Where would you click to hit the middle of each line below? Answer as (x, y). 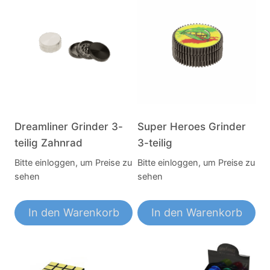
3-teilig (155, 143)
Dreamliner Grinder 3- (69, 127)
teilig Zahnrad (49, 143)
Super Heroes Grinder (192, 127)
